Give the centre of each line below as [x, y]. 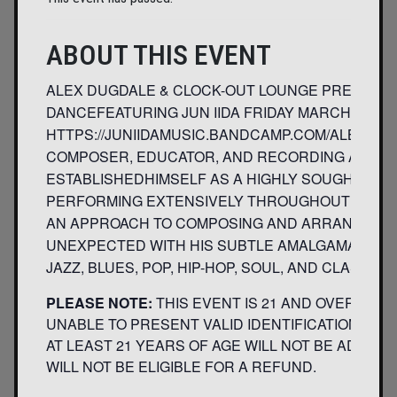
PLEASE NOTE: [99, 302]
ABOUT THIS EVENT [159, 54]
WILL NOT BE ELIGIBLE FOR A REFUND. [181, 366]
